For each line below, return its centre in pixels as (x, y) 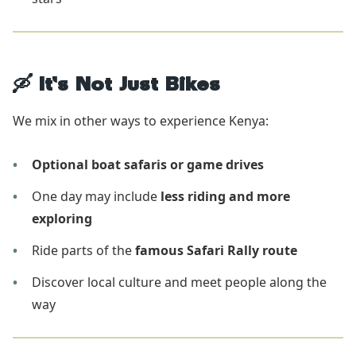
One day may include (96, 196)
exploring (62, 218)
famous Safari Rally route (216, 250)
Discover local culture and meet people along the (179, 282)
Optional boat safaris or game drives (148, 164)
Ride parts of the (83, 250)
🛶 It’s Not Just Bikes (116, 87)
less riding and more (225, 196)
